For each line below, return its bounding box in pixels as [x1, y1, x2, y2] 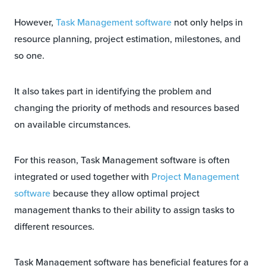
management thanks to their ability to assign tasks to [14, 203, 235, 217]
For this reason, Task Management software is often [14, 153, 230, 167]
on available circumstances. [14, 118, 131, 132]
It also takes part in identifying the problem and [14, 84, 211, 99]
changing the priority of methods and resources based [14, 101, 239, 115]
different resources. [14, 220, 94, 234]
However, [14, 15, 56, 30]
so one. [14, 49, 45, 63]
